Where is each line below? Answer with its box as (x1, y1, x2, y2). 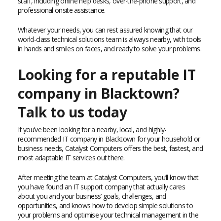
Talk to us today (18, 103, 128, 121)
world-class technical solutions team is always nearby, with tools (18, 35, 201, 44)
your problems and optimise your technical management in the (18, 210, 198, 220)
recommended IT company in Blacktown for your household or (18, 134, 200, 144)
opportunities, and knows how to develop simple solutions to (18, 201, 193, 210)
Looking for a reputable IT (18, 65, 196, 84)
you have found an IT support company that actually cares (18, 182, 185, 191)
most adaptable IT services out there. (18, 153, 125, 162)
